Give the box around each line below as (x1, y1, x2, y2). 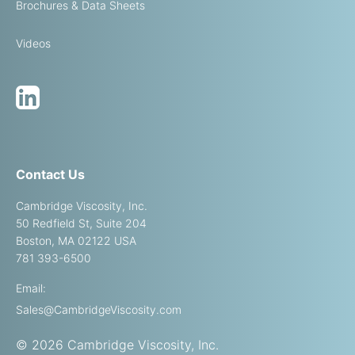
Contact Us (16, 166, 85, 182)
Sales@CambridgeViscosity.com (16, 303, 181, 316)
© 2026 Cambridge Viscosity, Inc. (16, 337, 219, 353)
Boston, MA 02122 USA (16, 234, 136, 247)
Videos (16, 36, 51, 50)
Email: (16, 281, 46, 295)
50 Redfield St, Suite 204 (16, 216, 147, 230)
